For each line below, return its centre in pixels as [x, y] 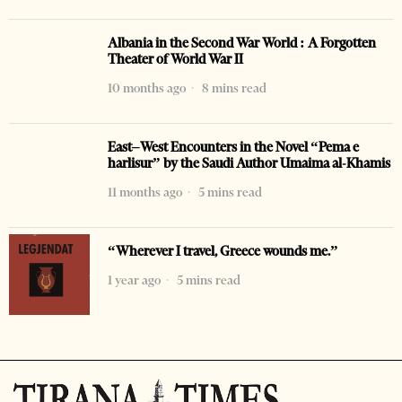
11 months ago [145, 192]
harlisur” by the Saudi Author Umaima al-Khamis [249, 163]
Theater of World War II [175, 59]
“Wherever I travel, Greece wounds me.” [223, 251]
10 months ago [147, 87]
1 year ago [134, 280]
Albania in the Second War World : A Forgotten [242, 43]
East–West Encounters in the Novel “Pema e [233, 147]
